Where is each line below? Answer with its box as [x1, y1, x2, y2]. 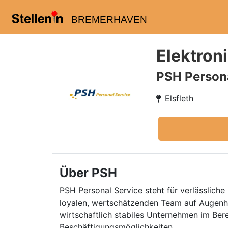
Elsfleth [165, 93, 193, 103]
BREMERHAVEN [71, 14, 147, 25]
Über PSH [60, 165, 117, 180]
